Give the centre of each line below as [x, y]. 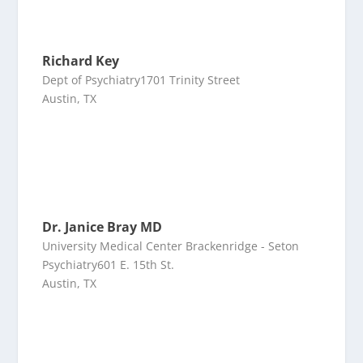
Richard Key [81, 61]
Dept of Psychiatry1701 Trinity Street [141, 80]
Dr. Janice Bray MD [102, 227]
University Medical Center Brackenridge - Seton [171, 246]
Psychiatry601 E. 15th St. [109, 265]
